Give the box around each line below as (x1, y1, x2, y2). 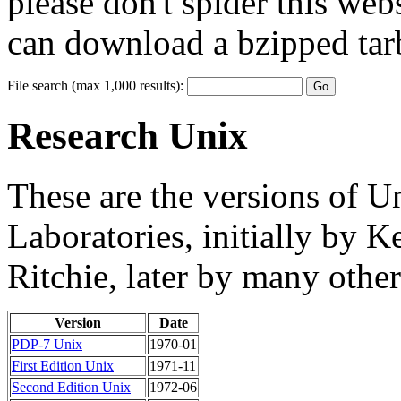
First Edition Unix (12, 357, 114, 373)
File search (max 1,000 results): (7, 77, 187, 93)
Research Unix (7, 114, 248, 157)
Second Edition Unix (12, 379, 131, 395)
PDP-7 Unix (12, 336, 82, 352)
